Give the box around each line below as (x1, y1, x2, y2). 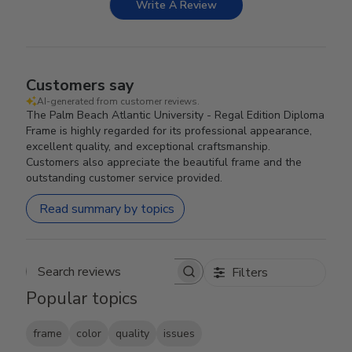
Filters (231, 264, 268, 281)
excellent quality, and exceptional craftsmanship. (26, 139, 271, 154)
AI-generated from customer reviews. (37, 95, 200, 108)
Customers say (26, 75, 135, 96)
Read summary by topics (39, 200, 175, 218)
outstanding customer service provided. (26, 170, 223, 185)
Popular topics (26, 287, 138, 310)
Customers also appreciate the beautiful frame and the (26, 155, 302, 170)
